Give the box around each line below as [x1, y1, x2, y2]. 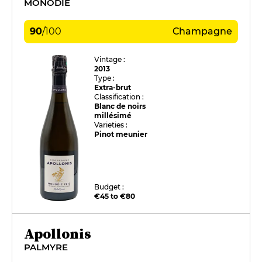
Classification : [94, 92, 144, 101]
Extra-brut [94, 82, 132, 92]
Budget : [94, 182, 125, 191]
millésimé [94, 111, 132, 120]
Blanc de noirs [94, 101, 146, 111]
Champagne [173, 25, 232, 37]
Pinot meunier [94, 129, 148, 139]
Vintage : [94, 54, 126, 64]
